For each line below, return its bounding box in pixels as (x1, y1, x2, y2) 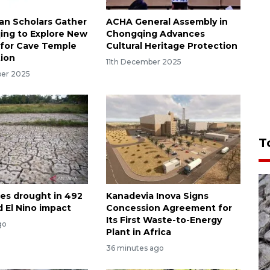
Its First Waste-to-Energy (105, 215, 222, 226)
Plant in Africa (105, 227, 171, 238)
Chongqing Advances (105, 28, 205, 39)
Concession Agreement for (105, 202, 232, 214)
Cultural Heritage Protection (105, 40, 237, 51)
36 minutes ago (105, 243, 164, 253)
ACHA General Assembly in (105, 16, 228, 27)
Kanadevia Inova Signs (105, 190, 209, 202)
